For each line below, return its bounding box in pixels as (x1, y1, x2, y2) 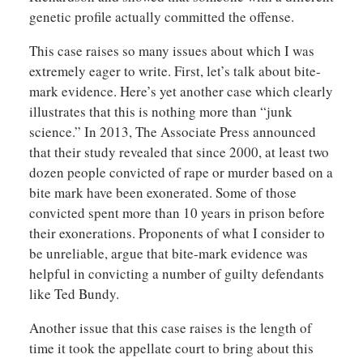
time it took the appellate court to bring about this (28, 338, 314, 357)
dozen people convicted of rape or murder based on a (28, 162, 333, 181)
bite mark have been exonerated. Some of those (28, 182, 297, 202)
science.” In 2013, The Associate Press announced (28, 122, 316, 141)
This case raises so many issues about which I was (28, 41, 314, 60)
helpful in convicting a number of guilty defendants (28, 263, 324, 283)
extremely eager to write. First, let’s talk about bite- (28, 61, 321, 80)
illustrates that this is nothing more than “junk (28, 101, 293, 121)
